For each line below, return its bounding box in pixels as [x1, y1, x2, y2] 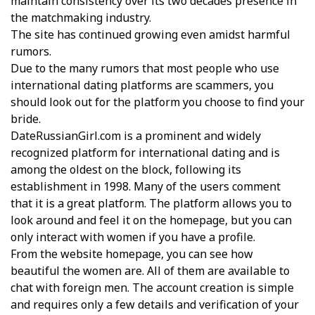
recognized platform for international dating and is [11, 145, 280, 160]
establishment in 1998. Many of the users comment [11, 179, 281, 194]
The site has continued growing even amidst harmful [11, 27, 290, 42]
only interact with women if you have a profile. [11, 229, 255, 245]
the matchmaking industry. [11, 10, 151, 25]
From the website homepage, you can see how [11, 246, 253, 262]
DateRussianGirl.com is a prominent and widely [11, 128, 261, 143]
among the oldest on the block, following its [11, 162, 241, 177]
